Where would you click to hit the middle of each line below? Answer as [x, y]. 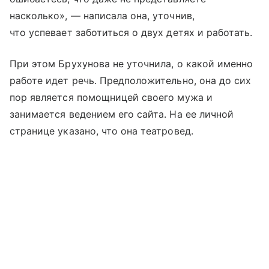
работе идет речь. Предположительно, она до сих [131, 80]
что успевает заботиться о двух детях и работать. [131, 32]
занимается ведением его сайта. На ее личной [122, 114]
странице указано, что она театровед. [103, 131]
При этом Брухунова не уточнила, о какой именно [131, 63]
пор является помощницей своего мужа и [111, 97]
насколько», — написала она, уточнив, [102, 15]
